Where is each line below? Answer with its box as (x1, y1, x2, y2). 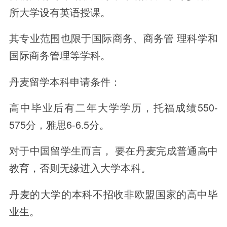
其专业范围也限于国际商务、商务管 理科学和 (9, 30, 218, 46)
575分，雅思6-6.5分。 (9, 117, 109, 132)
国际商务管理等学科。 (9, 48, 110, 63)
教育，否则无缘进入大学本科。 (9, 160, 151, 175)
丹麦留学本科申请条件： (9, 73, 121, 89)
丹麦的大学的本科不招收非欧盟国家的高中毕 (9, 186, 218, 201)
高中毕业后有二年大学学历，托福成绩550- (9, 100, 218, 115)
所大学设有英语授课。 (9, 4, 110, 19)
